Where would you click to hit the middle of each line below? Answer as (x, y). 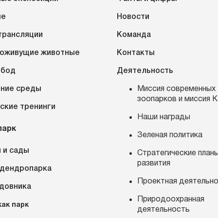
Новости (133, 17)
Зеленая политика (170, 135)
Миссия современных (176, 89)
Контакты (136, 53)
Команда (134, 35)
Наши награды (164, 117)
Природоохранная (171, 199)
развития (154, 163)
